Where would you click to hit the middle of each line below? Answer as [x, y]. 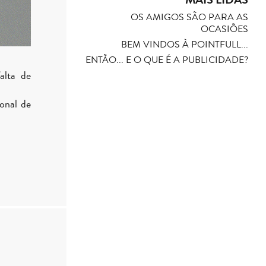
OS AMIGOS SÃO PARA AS [189, 17]
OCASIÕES [224, 29]
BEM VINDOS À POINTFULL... [185, 45]
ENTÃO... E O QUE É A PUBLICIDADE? [167, 60]
